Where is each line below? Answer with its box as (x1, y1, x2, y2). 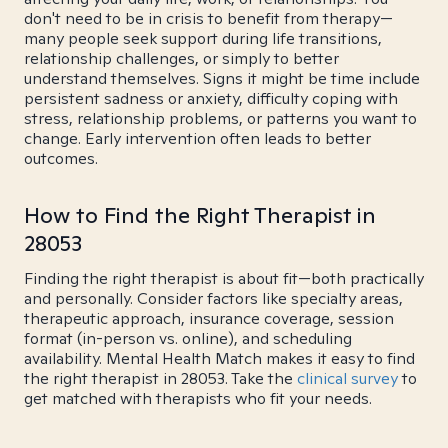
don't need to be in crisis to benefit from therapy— (24, 8, 393, 29)
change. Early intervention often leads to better (24, 128, 371, 149)
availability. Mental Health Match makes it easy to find (24, 348, 415, 369)
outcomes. (24, 148, 98, 169)
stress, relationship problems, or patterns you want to (24, 108, 417, 129)
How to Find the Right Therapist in (24, 201, 376, 229)
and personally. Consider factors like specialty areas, (24, 288, 403, 309)
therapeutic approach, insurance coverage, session (24, 308, 394, 329)
